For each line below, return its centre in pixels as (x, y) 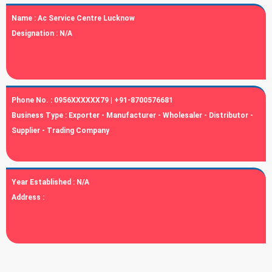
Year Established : (44, 182)
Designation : (36, 33)
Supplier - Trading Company (60, 131)
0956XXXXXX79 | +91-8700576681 (114, 100)
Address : (28, 197)
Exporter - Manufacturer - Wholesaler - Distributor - (161, 115)
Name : (25, 18)
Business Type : (40, 115)
